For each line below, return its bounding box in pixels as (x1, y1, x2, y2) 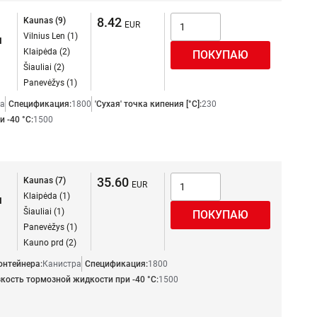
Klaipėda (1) (23, 191, 70, 201)
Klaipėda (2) (23, 47, 70, 57)
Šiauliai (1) (23, 207, 64, 217)
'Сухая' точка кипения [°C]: (95, 99, 202, 109)
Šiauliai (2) (23, 62, 64, 72)
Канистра (42, 259, 81, 269)
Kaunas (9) (23, 16, 66, 25)
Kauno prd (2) (23, 238, 76, 248)
